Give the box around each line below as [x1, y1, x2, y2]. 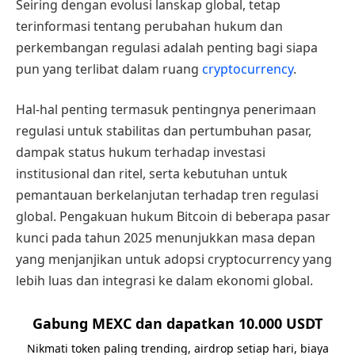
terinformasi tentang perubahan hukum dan [16, 17, 283, 35]
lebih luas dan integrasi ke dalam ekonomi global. [16, 272, 313, 290]
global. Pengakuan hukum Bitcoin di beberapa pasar [16, 208, 330, 226]
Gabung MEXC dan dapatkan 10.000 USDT [32, 313, 323, 333]
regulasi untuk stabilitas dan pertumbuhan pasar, [16, 122, 311, 140]
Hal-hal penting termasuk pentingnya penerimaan [16, 101, 316, 119]
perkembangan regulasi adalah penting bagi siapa [16, 38, 318, 56]
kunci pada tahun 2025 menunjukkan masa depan [16, 229, 315, 247]
